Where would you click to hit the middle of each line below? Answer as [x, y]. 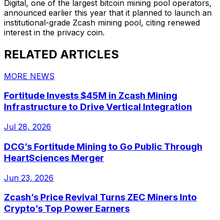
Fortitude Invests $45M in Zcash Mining [91, 96]
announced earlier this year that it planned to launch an [108, 13]
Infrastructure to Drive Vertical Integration [98, 107]
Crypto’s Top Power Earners [67, 209]
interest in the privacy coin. [54, 32]
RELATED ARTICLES [61, 54]
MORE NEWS [29, 76]
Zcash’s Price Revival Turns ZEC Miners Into [100, 197]
